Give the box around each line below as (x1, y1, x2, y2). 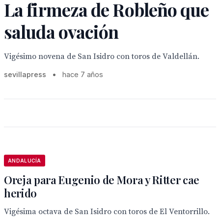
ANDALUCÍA (8, 158, 41, 164)
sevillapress (4, 70, 46, 79)
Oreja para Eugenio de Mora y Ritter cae (4, 172, 200, 187)
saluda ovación (4, 20, 119, 43)
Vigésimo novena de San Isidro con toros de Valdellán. (4, 52, 199, 61)
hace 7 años (62, 70, 103, 79)
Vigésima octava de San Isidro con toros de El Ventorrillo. (4, 207, 210, 217)
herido (4, 186, 37, 200)
